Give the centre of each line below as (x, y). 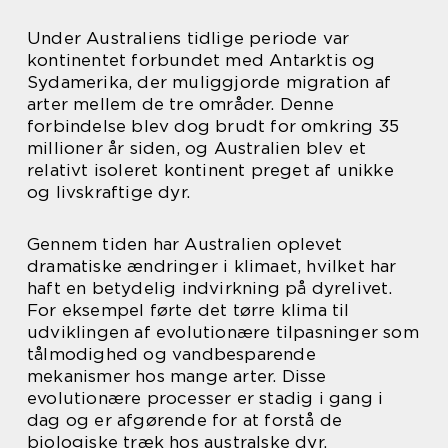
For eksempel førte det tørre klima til (188, 309)
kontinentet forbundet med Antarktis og (201, 59)
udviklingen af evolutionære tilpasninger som (223, 331)
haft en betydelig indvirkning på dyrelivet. (210, 287)
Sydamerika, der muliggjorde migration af (209, 81)
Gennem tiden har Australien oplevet (184, 243)
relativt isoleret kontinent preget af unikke (210, 169)
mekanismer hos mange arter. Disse (177, 375)
